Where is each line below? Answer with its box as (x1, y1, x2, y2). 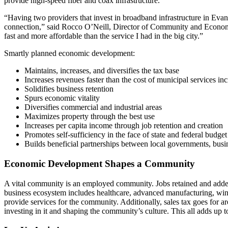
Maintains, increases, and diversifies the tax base (24, 66, 179, 75)
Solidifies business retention (24, 84, 113, 94)
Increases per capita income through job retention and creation (24, 121, 223, 130)
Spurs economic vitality (24, 94, 104, 103)
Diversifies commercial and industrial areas (24, 103, 162, 112)
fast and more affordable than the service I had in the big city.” (4, 32, 203, 41)
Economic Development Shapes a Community (4, 158, 195, 169)
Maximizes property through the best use (24, 112, 155, 121)
